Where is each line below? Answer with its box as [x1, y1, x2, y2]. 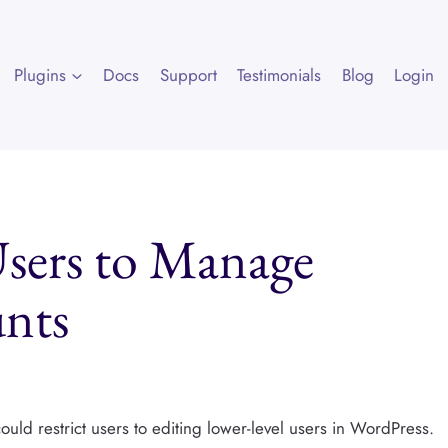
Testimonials [237, 62, 322, 87]
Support [159, 62, 217, 87]
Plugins [14, 62, 67, 87]
